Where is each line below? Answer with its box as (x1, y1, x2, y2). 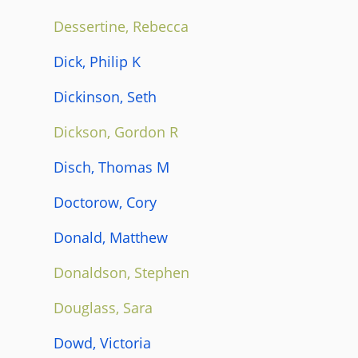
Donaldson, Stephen (54, 262, 189, 282)
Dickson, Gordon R (54, 121, 178, 141)
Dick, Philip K (54, 51, 141, 71)
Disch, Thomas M (54, 157, 169, 177)
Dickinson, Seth (54, 86, 157, 106)
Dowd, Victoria (54, 332, 151, 352)
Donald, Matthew (54, 227, 168, 247)
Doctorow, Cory (54, 192, 157, 212)
